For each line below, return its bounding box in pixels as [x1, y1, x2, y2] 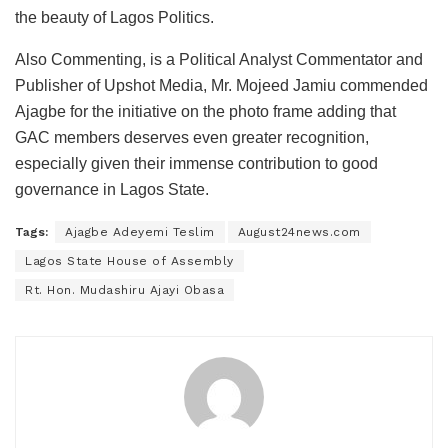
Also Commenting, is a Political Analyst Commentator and [15, 50, 423, 68]
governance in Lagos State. [15, 180, 209, 198]
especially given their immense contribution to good [15, 154, 378, 172]
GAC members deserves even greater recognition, [15, 128, 369, 146]
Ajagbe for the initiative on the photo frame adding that [15, 102, 396, 120]
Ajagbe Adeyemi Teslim [65, 224, 215, 239]
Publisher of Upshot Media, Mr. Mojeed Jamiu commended [15, 76, 428, 94]
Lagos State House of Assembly [25, 253, 234, 268]
